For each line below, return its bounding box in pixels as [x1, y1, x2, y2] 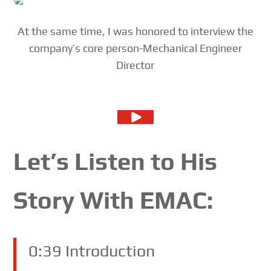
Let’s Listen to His [13, 148, 218, 176]
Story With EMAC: [13, 186, 214, 215]
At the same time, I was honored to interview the [17, 25, 253, 38]
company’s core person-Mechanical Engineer [28, 42, 242, 55]
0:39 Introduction [28, 241, 155, 261]
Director [116, 59, 155, 72]
